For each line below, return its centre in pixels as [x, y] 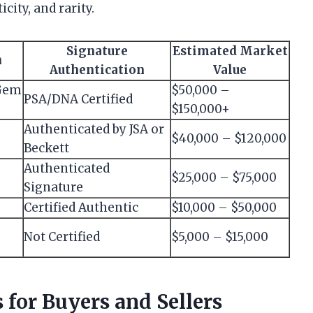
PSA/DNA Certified [78, 100]
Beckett [46, 148]
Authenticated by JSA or [94, 130]
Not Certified [62, 237]
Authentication [97, 70]
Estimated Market [230, 51]
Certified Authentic [81, 208]
